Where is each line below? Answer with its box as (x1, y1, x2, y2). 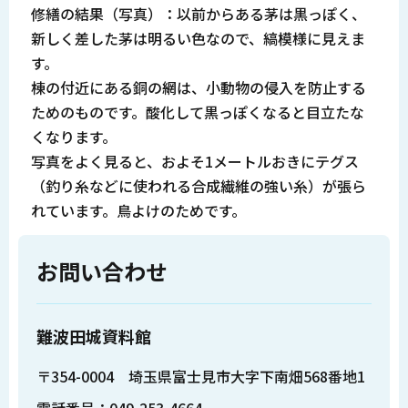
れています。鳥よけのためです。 (30, 199, 246, 221)
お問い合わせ (36, 255, 168, 288)
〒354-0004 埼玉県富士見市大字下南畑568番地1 (36, 364, 365, 387)
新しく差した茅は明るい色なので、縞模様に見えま (30, 26, 365, 49)
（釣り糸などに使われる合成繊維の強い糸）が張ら (30, 174, 366, 197)
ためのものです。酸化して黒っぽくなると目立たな (30, 100, 364, 123)
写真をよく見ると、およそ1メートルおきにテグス (30, 149, 359, 172)
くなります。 (30, 125, 117, 148)
